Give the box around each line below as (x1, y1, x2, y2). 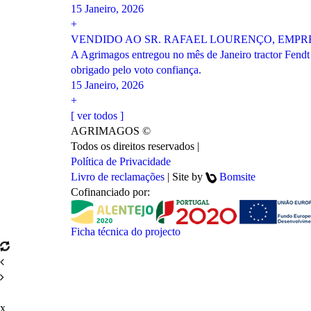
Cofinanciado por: (71, 186, 150, 198)
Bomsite (219, 171, 255, 183)
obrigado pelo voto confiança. (71, 64, 201, 76)
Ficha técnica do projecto (71, 226, 180, 237)
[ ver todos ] (71, 110, 124, 121)
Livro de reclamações (71, 171, 165, 183)
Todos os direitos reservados (71, 140, 197, 152)
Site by (169, 171, 205, 183)
